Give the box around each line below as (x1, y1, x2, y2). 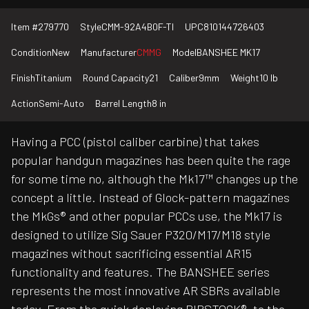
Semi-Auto (39, 97, 84, 110)
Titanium (35, 72, 72, 84)
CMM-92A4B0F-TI (101, 21, 174, 33)
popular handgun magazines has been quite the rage (11, 152, 290, 168)
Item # (11, 21, 38, 33)
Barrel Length (95, 97, 152, 110)
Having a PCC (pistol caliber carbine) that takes (11, 134, 259, 150)
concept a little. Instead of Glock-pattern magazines (11, 190, 290, 206)
